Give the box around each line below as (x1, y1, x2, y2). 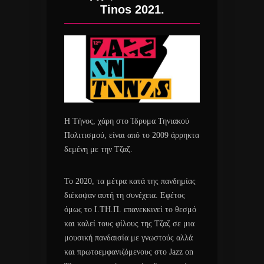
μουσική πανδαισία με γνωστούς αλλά (64, 233, 193, 243)
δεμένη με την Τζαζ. (64, 145, 133, 154)
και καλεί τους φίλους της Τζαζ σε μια (64, 219, 194, 229)
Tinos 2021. (100, 3, 164, 16)
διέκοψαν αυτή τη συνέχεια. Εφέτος (64, 191, 185, 200)
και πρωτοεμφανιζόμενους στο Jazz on (64, 247, 193, 257)
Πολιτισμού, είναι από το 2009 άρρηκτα (64, 131, 199, 140)
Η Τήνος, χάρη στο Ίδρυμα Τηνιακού (64, 117, 189, 126)
